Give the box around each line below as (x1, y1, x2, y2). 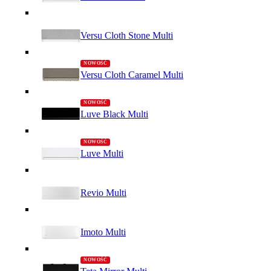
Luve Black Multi (80, 109, 148, 120)
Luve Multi (80, 148, 123, 159)
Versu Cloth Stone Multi (80, 30, 173, 41)
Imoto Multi (80, 227, 126, 238)
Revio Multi (80, 188, 126, 198)
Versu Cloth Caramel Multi (80, 70, 183, 80)
